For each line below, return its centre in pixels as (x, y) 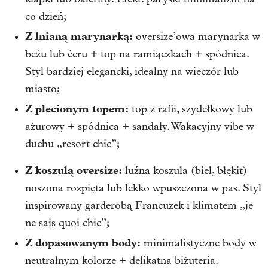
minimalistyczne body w (199, 243)
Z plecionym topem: (77, 109)
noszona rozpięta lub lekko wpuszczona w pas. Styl (143, 188)
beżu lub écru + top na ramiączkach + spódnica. (137, 54)
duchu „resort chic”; (72, 144)
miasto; (42, 89)
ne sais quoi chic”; (67, 223)
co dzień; (46, 17)
